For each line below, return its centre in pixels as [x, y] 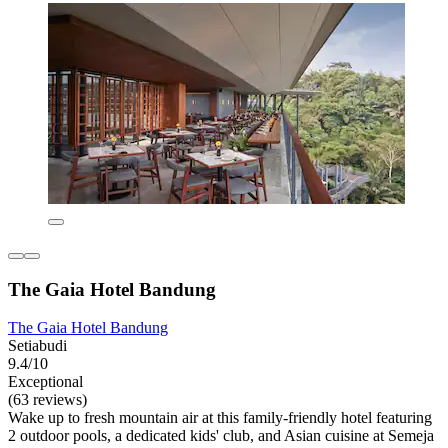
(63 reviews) [47, 400]
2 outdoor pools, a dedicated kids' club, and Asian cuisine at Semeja [221, 436]
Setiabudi [37, 346]
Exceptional [45, 382]
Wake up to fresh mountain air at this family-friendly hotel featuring [220, 418]
